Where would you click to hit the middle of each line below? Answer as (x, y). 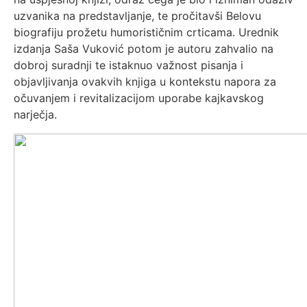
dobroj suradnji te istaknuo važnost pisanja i (128, 65)
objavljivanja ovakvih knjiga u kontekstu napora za (145, 82)
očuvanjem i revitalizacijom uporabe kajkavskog (139, 98)
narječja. (35, 114)
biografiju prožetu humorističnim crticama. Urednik (146, 32)
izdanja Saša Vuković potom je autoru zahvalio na (144, 49)
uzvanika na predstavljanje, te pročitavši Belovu (137, 16)
